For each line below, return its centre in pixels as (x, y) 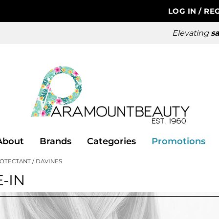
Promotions (178, 141)
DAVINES (49, 161)
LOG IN (183, 11)
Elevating (191, 33)
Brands (55, 141)
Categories (111, 141)
